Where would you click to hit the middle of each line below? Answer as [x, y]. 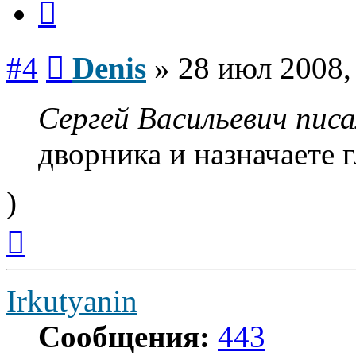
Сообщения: [124, 337]
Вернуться [52, 226]
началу [42, 255]
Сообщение [95, 52]
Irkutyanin [72, 301]
